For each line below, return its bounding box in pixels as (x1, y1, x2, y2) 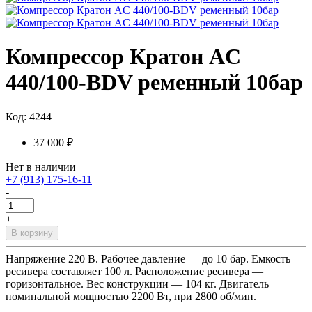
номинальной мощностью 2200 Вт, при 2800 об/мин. (6, 290, 256, 302)
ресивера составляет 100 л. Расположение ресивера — (6, 265, 263, 277)
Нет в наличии (6, 160, 76, 173)
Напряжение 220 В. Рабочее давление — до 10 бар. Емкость (6, 252, 290, 265)
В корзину (11, 227, 53, 238)
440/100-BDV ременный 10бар (6, 70, 303, 95)
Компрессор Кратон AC (6, 44, 241, 70)
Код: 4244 (6, 110, 52, 123)
